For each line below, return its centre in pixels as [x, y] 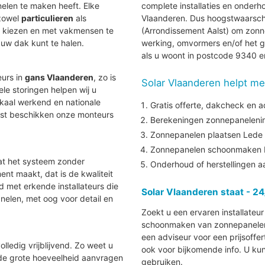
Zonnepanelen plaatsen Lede [206, 135]
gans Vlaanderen [59, 77]
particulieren [48, 18]
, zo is [105, 77]
